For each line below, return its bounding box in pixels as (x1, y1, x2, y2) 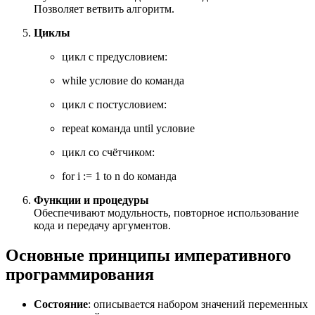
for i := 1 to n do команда (62, 169, 176, 182)
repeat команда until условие (62, 122, 195, 134)
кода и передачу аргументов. (34, 219, 171, 231)
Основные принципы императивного (6, 245, 291, 264)
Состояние (34, 297, 88, 310)
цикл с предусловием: (62, 50, 167, 63)
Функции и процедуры (34, 193, 149, 206)
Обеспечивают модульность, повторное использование (34, 206, 299, 219)
